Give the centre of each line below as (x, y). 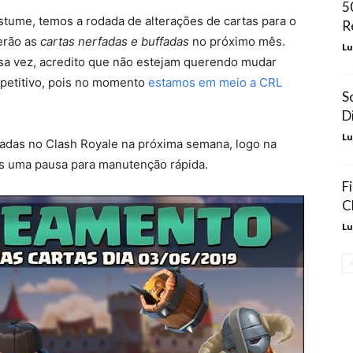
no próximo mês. (237, 41)
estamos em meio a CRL (215, 82)
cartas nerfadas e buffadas (115, 41)
